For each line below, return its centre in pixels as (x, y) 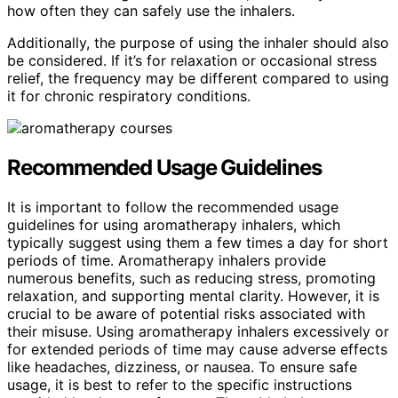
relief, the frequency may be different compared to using (198, 78)
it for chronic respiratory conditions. (129, 96)
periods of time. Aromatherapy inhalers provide (167, 260)
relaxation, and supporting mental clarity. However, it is (193, 295)
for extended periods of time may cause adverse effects (197, 349)
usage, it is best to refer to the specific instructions (179, 384)
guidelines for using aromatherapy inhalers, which (174, 224)
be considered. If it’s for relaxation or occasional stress (192, 60)
